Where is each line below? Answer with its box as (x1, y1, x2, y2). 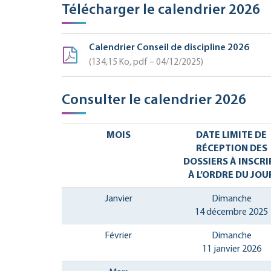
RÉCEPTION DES (195, 143, 267, 154)
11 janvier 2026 (201, 244, 261, 254)
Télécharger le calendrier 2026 (62, 3, 260, 18)
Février (105, 230, 132, 241)
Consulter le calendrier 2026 (62, 93, 246, 108)
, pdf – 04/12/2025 (129, 57, 201, 67)
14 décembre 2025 (195, 207, 268, 217)
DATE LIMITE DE (196, 130, 267, 140)
